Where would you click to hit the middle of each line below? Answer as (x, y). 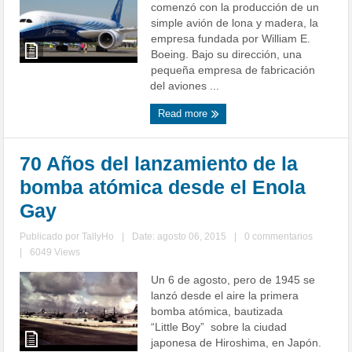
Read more (185, 114)
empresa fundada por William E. (231, 39)
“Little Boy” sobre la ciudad (219, 327)
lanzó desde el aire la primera (225, 296)
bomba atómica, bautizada (217, 312)
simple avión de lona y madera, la (235, 23)
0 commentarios (279, 237)
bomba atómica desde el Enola (163, 187)
